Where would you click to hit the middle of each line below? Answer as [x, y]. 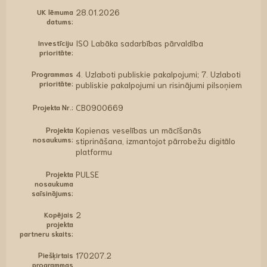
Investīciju [56, 42]
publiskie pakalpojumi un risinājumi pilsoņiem [159, 85]
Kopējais [59, 214]
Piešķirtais [56, 254]
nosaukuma [54, 183]
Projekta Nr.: [53, 107]
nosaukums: [53, 139]
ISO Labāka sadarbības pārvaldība [139, 43]
